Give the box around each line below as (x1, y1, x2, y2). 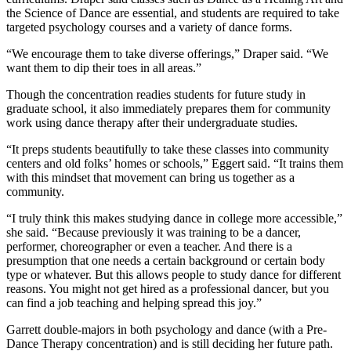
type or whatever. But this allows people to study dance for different (6, 268, 341, 282)
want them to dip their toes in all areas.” (6, 61, 201, 75)
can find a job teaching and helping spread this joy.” (6, 296, 262, 310)
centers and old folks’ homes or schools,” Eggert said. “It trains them (6, 157, 343, 171)
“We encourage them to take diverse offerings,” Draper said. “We (6, 47, 328, 61)
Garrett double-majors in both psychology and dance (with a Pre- (6, 323, 327, 337)
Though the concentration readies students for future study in (6, 88, 306, 102)
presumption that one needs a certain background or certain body (6, 254, 325, 268)
